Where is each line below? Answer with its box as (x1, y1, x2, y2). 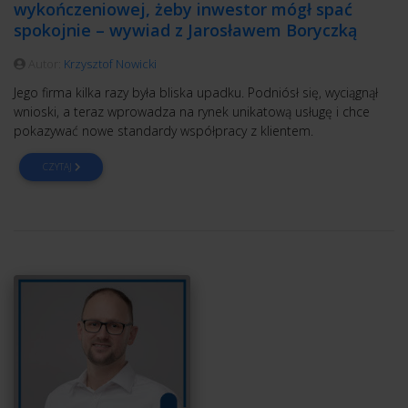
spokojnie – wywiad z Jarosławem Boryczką (14, 19, 357, 42)
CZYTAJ (42, 160, 75, 174)
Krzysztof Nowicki (64, 56, 157, 73)
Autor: (25, 56, 64, 73)
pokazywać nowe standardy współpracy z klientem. (14, 122, 313, 140)
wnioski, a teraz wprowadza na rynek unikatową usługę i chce (14, 103, 370, 121)
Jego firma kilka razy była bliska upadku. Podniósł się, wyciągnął (14, 84, 378, 102)
